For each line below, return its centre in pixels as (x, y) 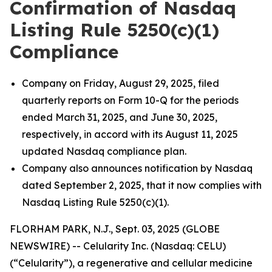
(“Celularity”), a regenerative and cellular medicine (131, 263)
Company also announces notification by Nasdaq (137, 168)
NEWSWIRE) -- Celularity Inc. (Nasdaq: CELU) (118, 246)
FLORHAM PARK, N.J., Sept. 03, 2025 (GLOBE (115, 229)
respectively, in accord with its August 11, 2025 (130, 134)
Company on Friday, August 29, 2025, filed (121, 83)
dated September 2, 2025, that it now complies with (142, 185)
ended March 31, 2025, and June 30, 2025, (120, 117)
